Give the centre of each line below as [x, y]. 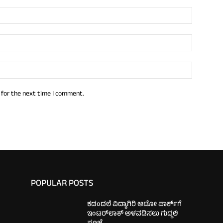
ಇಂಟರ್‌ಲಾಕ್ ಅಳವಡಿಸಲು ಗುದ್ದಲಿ [133, 215]
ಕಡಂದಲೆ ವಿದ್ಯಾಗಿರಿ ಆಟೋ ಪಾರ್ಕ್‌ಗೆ [135, 205]
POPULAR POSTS [62, 184]
